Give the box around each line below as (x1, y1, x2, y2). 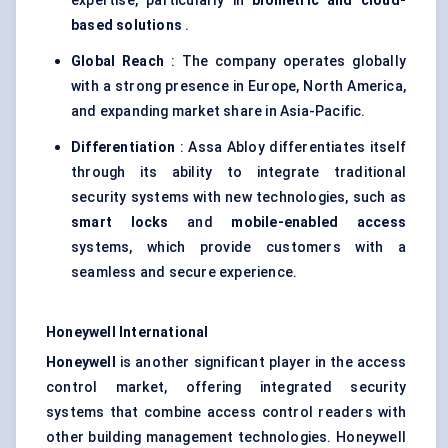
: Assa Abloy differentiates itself (175, 139, 406, 156)
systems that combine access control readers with (46, 404, 406, 421)
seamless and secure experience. (71, 264, 298, 281)
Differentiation (71, 139, 175, 156)
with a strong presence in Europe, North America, (71, 78, 406, 95)
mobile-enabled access (231, 214, 407, 231)
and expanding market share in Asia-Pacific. (71, 103, 366, 120)
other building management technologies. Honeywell (46, 429, 406, 446)
